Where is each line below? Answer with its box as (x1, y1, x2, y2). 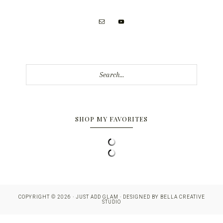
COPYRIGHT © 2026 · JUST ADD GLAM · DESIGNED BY (18, 194, 160, 200)
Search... (26, 66, 53, 74)
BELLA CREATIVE (160, 194, 205, 200)
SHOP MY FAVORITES (75, 114, 148, 123)
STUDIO (102, 199, 121, 205)
